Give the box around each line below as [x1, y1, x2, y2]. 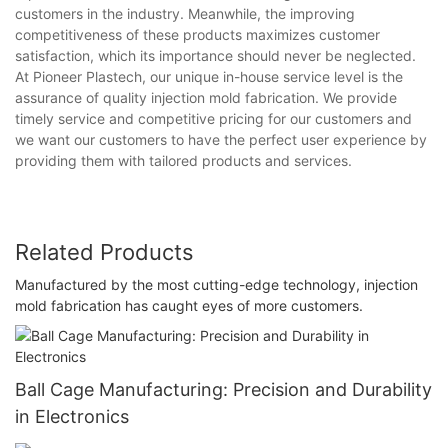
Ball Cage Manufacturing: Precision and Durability [15, 378, 432, 400]
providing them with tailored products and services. [15, 152, 352, 170]
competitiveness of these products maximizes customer [15, 26, 380, 44]
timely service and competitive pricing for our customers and [15, 110, 412, 128]
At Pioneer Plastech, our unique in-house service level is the [15, 68, 403, 86]
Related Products [15, 239, 194, 266]
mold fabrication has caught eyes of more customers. [15, 296, 363, 314]
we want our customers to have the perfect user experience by [15, 131, 427, 149]
